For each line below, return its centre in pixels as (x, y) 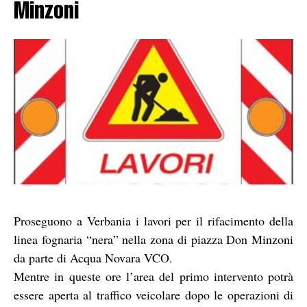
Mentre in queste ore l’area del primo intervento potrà (153, 276)
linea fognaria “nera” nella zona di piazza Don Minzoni (153, 239)
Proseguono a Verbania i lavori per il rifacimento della (153, 220)
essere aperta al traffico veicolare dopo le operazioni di (153, 294)
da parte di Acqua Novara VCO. (93, 257)
